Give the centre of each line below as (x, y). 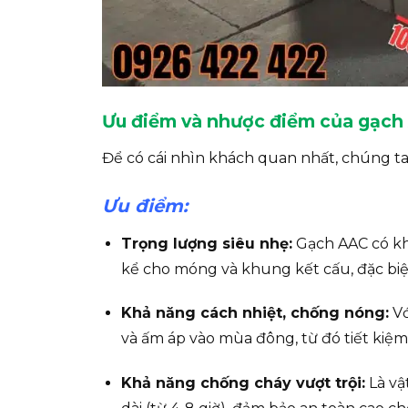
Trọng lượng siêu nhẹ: (206, 243)
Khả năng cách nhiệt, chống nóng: (255, 313)
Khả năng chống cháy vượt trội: (243, 383)
